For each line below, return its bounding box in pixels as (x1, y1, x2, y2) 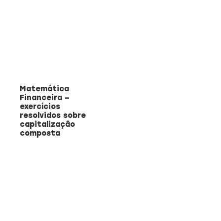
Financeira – (20, 93, 70, 102)
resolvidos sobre (20, 110, 86, 120)
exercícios (20, 102, 60, 111)
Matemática (20, 84, 69, 93)
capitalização (20, 119, 75, 129)
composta (20, 128, 60, 138)
